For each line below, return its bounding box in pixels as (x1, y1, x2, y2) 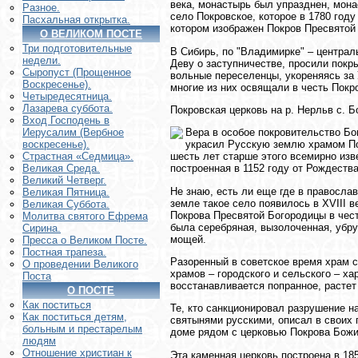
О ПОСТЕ (67, 284, 115, 297)
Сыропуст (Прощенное (22, 66, 131, 79)
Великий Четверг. (22, 174, 106, 187)
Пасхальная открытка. (22, 14, 130, 26)
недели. (22, 54, 61, 67)
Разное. (22, 2, 60, 14)
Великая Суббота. (22, 198, 109, 211)
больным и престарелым (22, 323, 142, 336)
